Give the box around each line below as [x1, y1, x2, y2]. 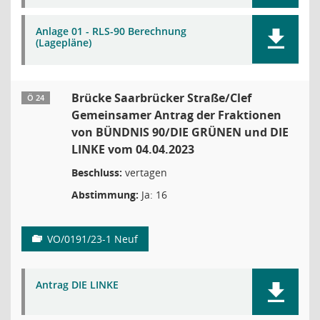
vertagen [122, 166, 167, 179]
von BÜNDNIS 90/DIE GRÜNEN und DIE [71, 124, 289, 140]
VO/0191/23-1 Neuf [47, 232, 138, 246]
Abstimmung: [71, 188, 139, 201]
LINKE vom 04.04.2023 [71, 141, 194, 157]
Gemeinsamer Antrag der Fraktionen [71, 107, 281, 123]
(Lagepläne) [36, 36, 91, 49]
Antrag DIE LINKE [36, 278, 119, 291]
